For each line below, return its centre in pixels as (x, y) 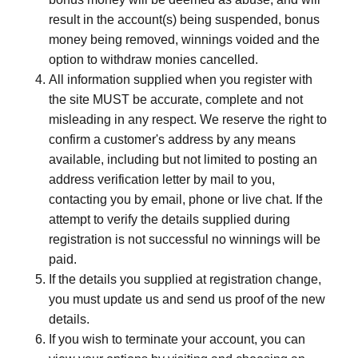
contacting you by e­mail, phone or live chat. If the (186, 199)
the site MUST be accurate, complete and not (176, 99)
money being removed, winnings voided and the (184, 40)
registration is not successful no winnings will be (185, 239)
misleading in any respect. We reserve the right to (188, 119)
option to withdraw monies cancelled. (153, 60)
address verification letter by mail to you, (162, 179)
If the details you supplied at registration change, (185, 279)
